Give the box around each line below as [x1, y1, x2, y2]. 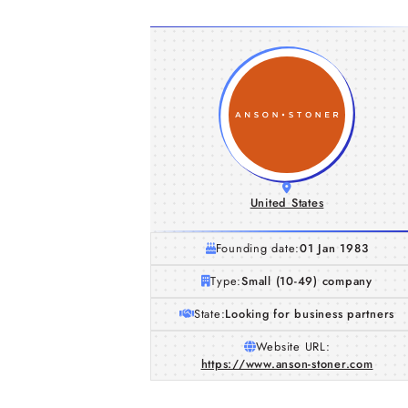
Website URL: [255, 338, 331, 355]
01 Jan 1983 [300, 240, 369, 257]
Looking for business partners [225, 305, 395, 322]
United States [250, 194, 324, 211]
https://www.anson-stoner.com [200, 355, 373, 372]
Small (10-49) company [241, 272, 372, 290]
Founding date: [215, 240, 301, 257]
